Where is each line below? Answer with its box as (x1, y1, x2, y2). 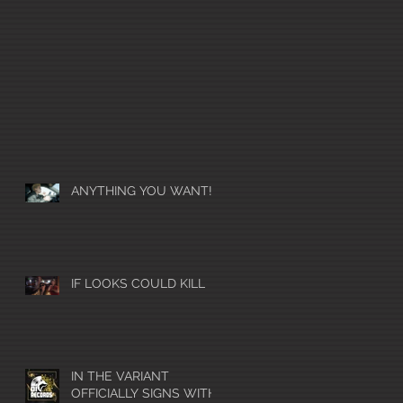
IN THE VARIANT (71, 369, 169, 384)
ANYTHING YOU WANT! (71, 184, 212, 199)
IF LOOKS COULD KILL (71, 276, 205, 291)
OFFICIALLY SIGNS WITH (71, 386, 217, 401)
